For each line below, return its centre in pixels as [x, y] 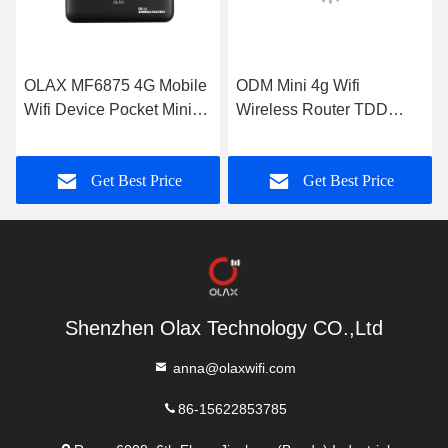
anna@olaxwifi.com [232, 367]
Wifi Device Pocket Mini [108, 109]
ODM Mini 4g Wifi [298, 85]
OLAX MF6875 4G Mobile [115, 85]
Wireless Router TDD [312, 109]
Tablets [261, 157]
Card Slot [57, 157]
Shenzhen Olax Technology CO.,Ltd [224, 328]
